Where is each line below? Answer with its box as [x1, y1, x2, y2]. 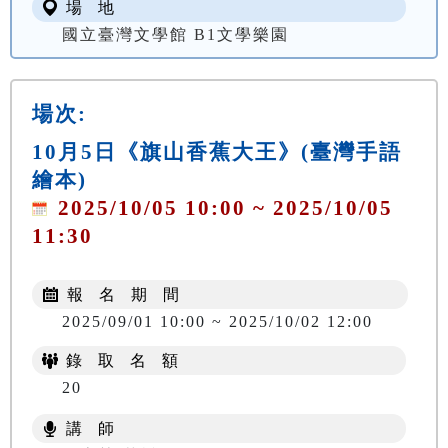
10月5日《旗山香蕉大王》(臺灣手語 [32, 139, 402, 163]
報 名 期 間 [63, 285, 179, 303]
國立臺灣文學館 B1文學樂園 [62, 25, 289, 43]
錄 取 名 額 [62, 351, 178, 369]
